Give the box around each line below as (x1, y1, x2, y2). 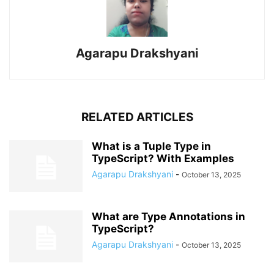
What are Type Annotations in (92, 210, 245, 223)
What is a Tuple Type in (92, 140, 211, 152)
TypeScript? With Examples (92, 152, 234, 165)
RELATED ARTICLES (81, 110, 193, 124)
